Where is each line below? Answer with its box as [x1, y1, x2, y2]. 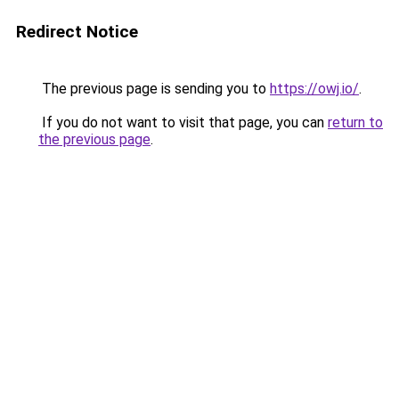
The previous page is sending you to [38, 80, 270, 97]
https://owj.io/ [270, 80, 359, 97]
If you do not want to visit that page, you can [38, 114, 328, 131]
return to [328, 114, 383, 131]
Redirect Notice [16, 21, 138, 42]
